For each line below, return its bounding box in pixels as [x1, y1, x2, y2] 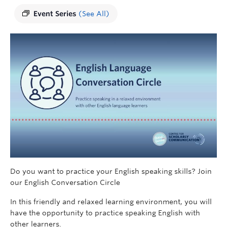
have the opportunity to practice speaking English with [10, 208, 200, 217]
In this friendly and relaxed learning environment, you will [10, 197, 212, 206]
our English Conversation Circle [10, 178, 120, 186]
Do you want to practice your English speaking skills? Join [10, 167, 212, 175]
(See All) [79, 10, 109, 18]
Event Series [33, 10, 79, 18]
